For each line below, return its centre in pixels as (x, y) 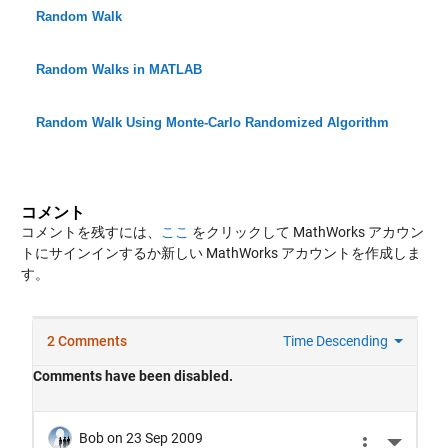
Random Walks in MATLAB (118, 70)
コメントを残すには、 (90, 232)
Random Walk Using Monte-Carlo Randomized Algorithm (212, 123)
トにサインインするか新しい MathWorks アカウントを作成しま (220, 253)
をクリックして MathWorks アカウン (306, 232)
